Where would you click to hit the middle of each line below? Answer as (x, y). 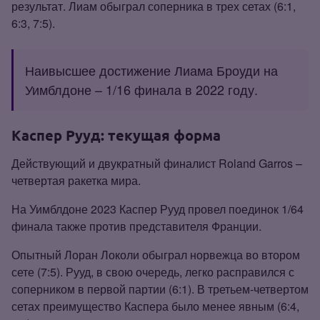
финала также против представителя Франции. (136, 226)
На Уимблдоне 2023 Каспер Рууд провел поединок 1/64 (157, 209)
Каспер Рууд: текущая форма (116, 135)
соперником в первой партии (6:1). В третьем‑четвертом (160, 289)
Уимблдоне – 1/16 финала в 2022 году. (141, 89)
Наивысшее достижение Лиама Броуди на (151, 70)
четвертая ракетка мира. (76, 180)
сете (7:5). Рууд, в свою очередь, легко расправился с (153, 271)
